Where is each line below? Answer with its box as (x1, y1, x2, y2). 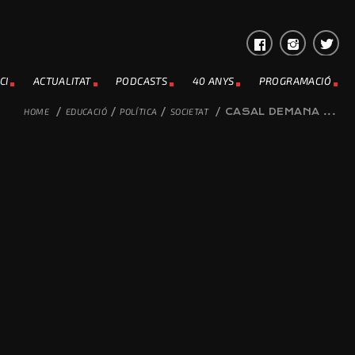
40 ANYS (192, 74, 235, 87)
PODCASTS (116, 74, 168, 87)
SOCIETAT (170, 106, 208, 116)
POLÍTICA (120, 106, 158, 116)
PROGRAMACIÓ (258, 74, 331, 87)
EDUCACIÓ (65, 106, 107, 116)
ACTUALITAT (32, 74, 91, 87)
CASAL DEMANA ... (224, 106, 336, 117)
